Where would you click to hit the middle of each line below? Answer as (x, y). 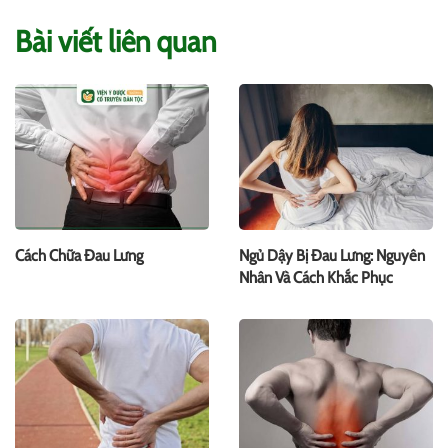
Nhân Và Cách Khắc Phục (316, 278)
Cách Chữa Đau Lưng (79, 256)
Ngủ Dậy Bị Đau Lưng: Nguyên (332, 256)
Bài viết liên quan (115, 42)
